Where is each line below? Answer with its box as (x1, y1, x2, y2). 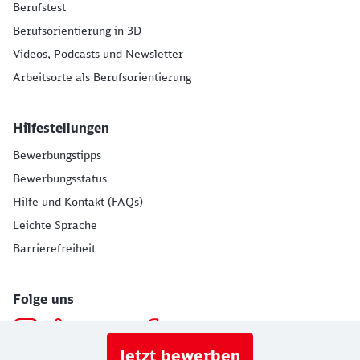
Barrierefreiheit (13, 241, 96, 256)
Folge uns (13, 291, 74, 307)
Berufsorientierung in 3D (13, 23, 141, 38)
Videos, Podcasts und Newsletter (13, 47, 183, 61)
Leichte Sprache (13, 218, 97, 232)
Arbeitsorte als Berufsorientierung (13, 70, 191, 84)
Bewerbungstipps (13, 148, 101, 162)
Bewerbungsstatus (13, 171, 107, 186)
